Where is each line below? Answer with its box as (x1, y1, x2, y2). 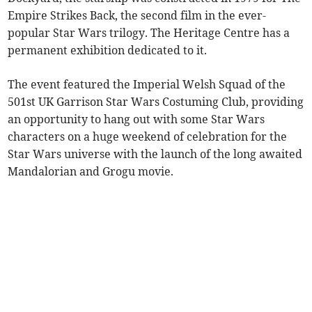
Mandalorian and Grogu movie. (8, 164, 174, 178)
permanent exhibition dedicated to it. (8, 42, 208, 57)
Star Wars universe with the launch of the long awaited (8, 146, 303, 161)
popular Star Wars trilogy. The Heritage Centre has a (8, 25, 290, 40)
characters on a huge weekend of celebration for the (8, 129, 288, 143)
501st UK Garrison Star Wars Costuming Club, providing (8, 94, 304, 109)
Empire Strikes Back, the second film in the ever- (8, 8, 267, 22)
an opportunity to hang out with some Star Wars (8, 111, 265, 126)
